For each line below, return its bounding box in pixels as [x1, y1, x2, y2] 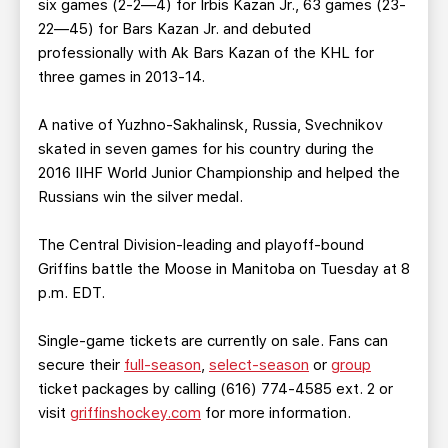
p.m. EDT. [38, 284, 105, 302]
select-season [209, 356, 309, 374]
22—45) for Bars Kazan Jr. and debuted [38, 20, 311, 38]
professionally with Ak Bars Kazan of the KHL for [38, 44, 374, 62]
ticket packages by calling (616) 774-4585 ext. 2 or [38, 380, 393, 398]
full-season [124, 356, 201, 374]
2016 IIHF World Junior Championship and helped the [38, 164, 400, 182]
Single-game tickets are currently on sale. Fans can [38, 332, 388, 350]
